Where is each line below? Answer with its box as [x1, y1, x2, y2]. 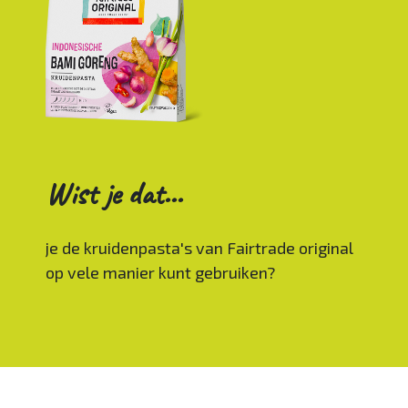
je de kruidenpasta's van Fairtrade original [46, 238, 353, 259]
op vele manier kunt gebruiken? [46, 262, 275, 283]
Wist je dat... [46, 173, 182, 215]
